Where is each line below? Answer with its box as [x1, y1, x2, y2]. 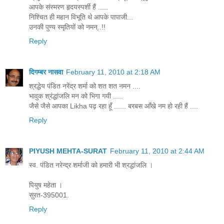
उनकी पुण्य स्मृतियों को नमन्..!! [29, 22, 105, 31]
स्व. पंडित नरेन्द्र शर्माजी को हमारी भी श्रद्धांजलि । [29, 160, 153, 169]
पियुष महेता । [29, 180, 62, 189]
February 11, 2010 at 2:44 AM [110, 146, 204, 155]
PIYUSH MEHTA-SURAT [29, 146, 107, 155]
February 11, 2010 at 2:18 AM [66, 67, 160, 76]
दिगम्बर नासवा [29, 67, 63, 76]
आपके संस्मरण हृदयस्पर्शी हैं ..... [29, 2, 108, 11]
